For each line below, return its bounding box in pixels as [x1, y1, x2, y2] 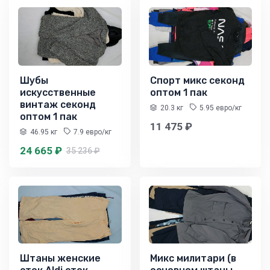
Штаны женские [19, 253, 101, 265]
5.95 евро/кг [199, 103, 242, 112]
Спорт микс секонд [150, 74, 245, 86]
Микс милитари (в [150, 253, 236, 265]
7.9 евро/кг [73, 127, 111, 136]
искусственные [19, 86, 96, 98]
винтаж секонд [19, 98, 96, 110]
